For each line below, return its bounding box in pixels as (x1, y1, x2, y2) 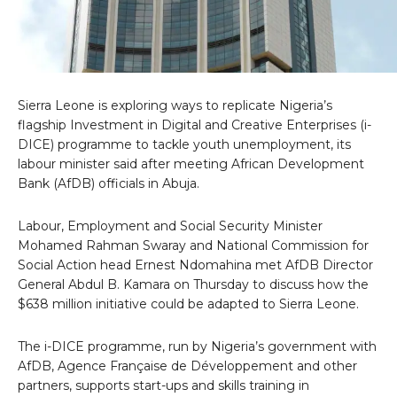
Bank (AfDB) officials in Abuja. (18, 175, 199, 191)
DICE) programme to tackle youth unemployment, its (18, 136, 351, 152)
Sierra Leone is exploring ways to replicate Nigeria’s (18, 97, 332, 113)
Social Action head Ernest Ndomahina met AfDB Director (18, 256, 373, 273)
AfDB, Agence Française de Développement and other (18, 357, 357, 374)
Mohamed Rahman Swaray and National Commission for (18, 237, 369, 253)
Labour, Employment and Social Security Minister (18, 217, 323, 234)
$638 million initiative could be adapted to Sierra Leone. (18, 295, 359, 312)
